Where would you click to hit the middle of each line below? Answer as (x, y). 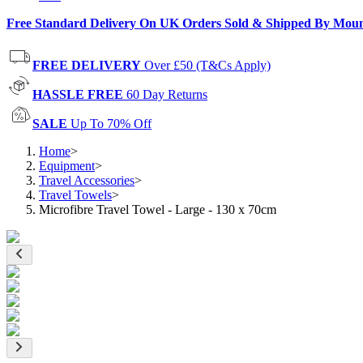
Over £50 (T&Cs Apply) (207, 65)
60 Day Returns (167, 94)
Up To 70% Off (111, 124)
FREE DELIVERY (87, 65)
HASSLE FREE (78, 94)
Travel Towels (75, 195)
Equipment (67, 166)
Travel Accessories (87, 180)
